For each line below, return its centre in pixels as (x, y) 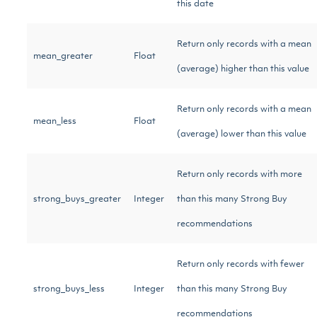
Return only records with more (240, 175)
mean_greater (63, 57)
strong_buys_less (69, 289)
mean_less (55, 122)
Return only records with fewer (241, 265)
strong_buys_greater (77, 200)
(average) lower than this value (242, 134)
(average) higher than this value (243, 69)
